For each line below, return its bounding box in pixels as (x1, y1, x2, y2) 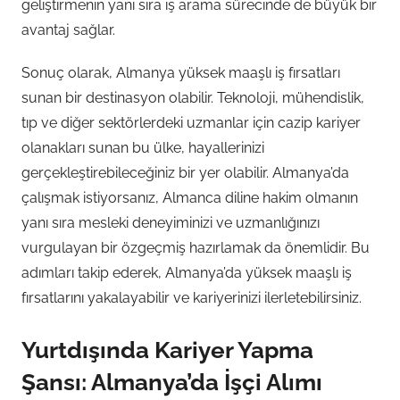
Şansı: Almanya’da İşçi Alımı (21, 368, 322, 396)
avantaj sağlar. (21, 21, 115, 38)
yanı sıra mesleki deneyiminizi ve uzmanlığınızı (21, 213, 320, 231)
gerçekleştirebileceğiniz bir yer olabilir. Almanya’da (21, 163, 349, 181)
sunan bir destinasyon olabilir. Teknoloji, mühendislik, (21, 88, 364, 106)
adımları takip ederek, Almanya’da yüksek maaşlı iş (21, 263, 352, 281)
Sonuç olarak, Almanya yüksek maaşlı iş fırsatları (21, 63, 340, 81)
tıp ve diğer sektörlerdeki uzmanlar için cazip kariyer (21, 113, 361, 131)
